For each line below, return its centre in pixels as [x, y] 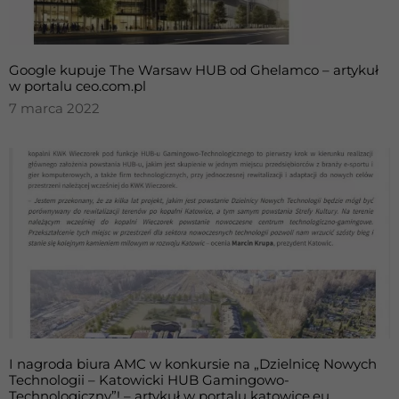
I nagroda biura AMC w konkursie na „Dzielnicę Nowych [193, 364]
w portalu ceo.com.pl [77, 86]
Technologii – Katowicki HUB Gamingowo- [149, 380]
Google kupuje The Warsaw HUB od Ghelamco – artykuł [194, 70]
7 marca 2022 [54, 108]
